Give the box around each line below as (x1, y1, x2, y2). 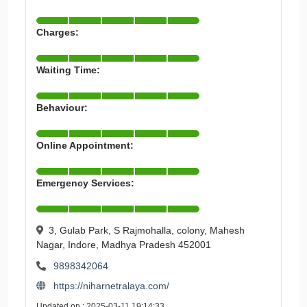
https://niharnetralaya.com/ (51, 280, 169, 291)
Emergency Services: (36, 177, 134, 188)
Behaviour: (36, 102, 88, 113)
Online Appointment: (36, 140, 134, 151)
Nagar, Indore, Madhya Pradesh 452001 (36, 239, 211, 250)
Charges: (36, 27, 79, 38)
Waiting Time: (36, 64, 100, 75)
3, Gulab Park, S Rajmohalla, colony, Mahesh (49, 225, 245, 236)
